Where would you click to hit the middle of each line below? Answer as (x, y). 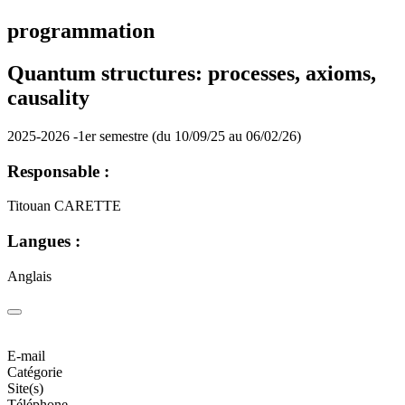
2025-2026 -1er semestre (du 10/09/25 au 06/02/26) (154, 136)
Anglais (29, 276)
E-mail (26, 356)
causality (48, 97)
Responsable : (58, 171)
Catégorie (35, 372)
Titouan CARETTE (64, 206)
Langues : (44, 241)
